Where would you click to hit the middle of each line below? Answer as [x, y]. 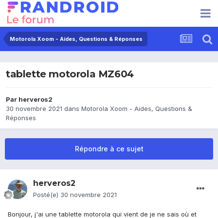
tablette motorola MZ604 [70, 74]
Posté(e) [47, 195]
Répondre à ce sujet [109, 149]
